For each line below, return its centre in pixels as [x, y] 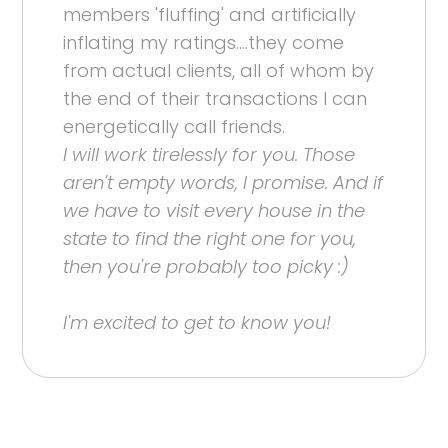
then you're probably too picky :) [206, 266]
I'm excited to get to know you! [197, 322]
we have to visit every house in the [214, 210]
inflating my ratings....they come [204, 42]
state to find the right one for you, [210, 238]
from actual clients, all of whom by [219, 70]
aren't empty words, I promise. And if [223, 182]
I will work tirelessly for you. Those [209, 154]
